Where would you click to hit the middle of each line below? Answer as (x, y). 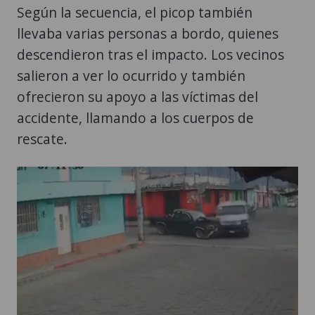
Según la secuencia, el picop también (135, 13)
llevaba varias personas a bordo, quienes (148, 34)
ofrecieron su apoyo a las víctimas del (137, 97)
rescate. (42, 139)
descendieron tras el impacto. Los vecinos (150, 55)
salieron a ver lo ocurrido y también (131, 76)
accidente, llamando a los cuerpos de (135, 118)
